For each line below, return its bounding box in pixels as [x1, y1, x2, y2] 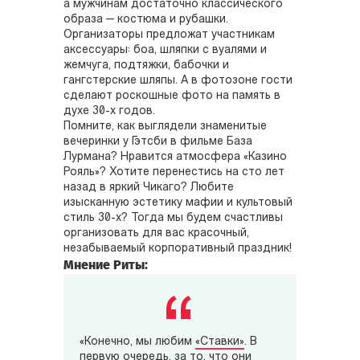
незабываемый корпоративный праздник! [63, 242, 292, 255]
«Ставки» [195, 335, 244, 348]
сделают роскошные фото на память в [63, 89, 280, 102]
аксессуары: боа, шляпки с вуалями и [63, 43, 267, 56]
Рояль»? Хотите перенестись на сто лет [63, 166, 284, 178]
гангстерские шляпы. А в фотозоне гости [63, 74, 292, 87]
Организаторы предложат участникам [63, 28, 275, 41]
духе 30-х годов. [63, 104, 155, 117]
